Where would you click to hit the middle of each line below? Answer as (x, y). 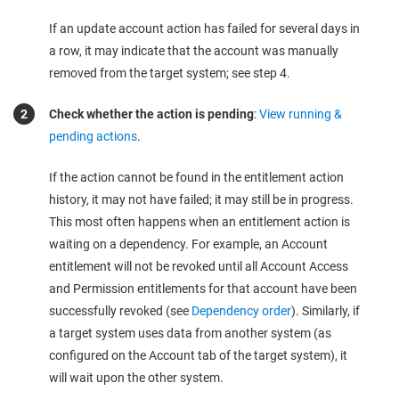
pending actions (93, 136)
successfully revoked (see (120, 311)
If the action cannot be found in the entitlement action (196, 177)
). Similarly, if (326, 311)
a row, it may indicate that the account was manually (194, 51)
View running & (301, 114)
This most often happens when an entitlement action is (199, 222)
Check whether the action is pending (151, 114)
